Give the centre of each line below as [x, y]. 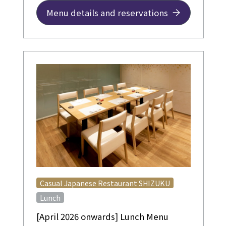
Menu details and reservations [107, 12]
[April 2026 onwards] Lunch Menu [102, 217]
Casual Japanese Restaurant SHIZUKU [105, 183]
